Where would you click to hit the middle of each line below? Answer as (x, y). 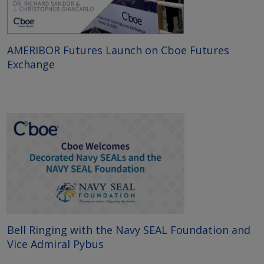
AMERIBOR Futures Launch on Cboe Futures (118, 50)
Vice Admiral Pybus (55, 244)
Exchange (31, 64)
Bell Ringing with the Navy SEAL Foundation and (129, 230)
